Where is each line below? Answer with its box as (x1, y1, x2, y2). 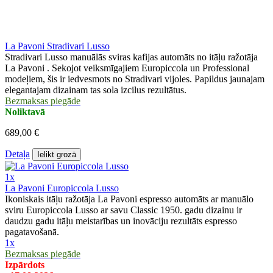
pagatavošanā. (5, 227, 59, 238)
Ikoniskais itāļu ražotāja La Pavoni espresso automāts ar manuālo (5, 194, 253, 205)
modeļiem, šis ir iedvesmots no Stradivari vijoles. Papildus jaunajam (5, 74, 264, 85)
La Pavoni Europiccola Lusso (5, 183, 119, 194)
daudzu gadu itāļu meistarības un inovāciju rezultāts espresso (5, 216, 237, 227)
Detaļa (5, 149, 30, 160)
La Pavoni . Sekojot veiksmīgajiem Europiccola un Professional (5, 63, 249, 74)
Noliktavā (5, 107, 45, 118)
